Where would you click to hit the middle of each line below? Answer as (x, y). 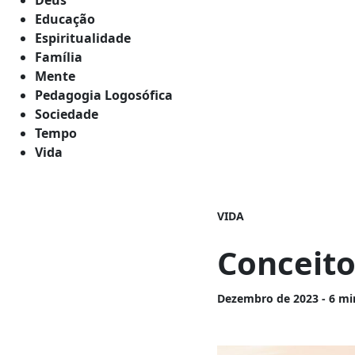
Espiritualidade (83, 38)
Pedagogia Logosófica (104, 95)
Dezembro (247, 298)
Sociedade (67, 114)
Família (59, 57)
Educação (65, 19)
